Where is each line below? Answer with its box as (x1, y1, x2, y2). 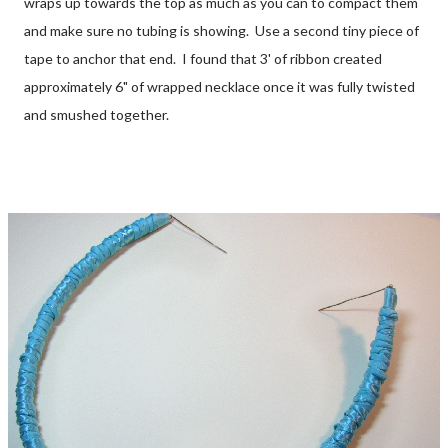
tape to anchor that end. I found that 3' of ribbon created (24, 49, 382, 67)
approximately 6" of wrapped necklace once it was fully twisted (24, 77, 415, 95)
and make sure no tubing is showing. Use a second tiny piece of (24, 21, 419, 39)
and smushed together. (24, 105, 169, 123)
